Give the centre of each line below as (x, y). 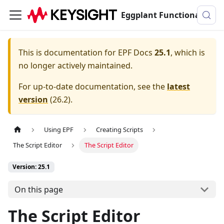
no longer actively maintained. (75, 65)
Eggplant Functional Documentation (204, 15)
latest (178, 86)
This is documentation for (68, 52)
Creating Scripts (119, 130)
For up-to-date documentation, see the (93, 86)
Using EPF (59, 130)
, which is (188, 52)
